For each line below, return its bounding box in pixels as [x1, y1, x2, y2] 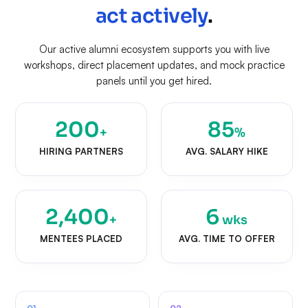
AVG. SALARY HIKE [185, 145, 268, 157]
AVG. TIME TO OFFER [178, 232, 275, 244]
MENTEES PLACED [40, 232, 123, 244]
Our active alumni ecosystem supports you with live [38, 42, 269, 56]
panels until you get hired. [96, 74, 212, 87]
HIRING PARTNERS [39, 145, 124, 157]
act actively [95, 3, 208, 28]
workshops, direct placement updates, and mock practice [23, 58, 285, 71]
